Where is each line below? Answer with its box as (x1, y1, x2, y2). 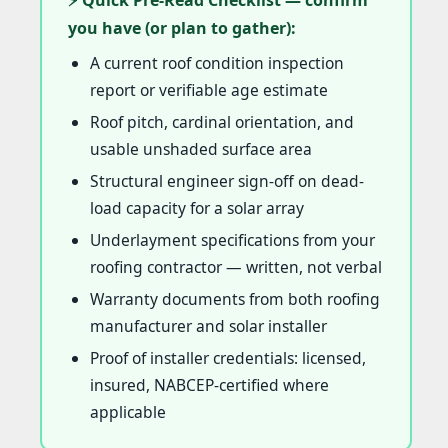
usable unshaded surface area (89, 138, 312, 161)
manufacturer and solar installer (89, 315, 327, 338)
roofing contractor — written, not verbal (89, 256, 382, 279)
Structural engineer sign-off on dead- (89, 170, 364, 193)
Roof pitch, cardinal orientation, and (89, 111, 354, 134)
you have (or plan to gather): (67, 17, 296, 40)
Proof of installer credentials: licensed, (89, 347, 366, 370)
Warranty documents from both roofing (89, 288, 380, 311)
